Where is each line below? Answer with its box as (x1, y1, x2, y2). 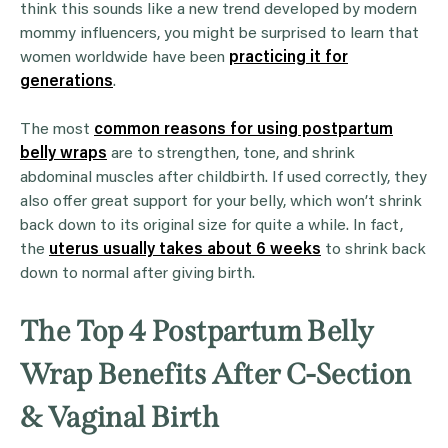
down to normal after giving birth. (20, 265, 255, 282)
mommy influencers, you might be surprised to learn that (20, 25, 419, 42)
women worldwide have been (20, 49, 229, 66)
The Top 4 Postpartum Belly (20, 313, 374, 349)
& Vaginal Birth (20, 399, 219, 435)
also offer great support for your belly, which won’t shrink (20, 193, 422, 210)
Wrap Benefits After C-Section (20, 356, 412, 392)
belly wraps (20, 145, 107, 162)
